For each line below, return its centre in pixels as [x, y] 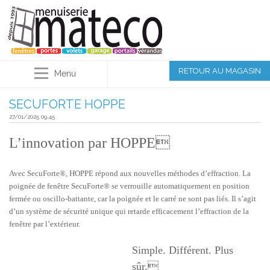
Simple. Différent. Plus [183, 250]
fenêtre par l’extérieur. [45, 224]
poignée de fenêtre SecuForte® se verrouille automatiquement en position [129, 186]
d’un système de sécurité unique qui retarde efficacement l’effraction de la [129, 211]
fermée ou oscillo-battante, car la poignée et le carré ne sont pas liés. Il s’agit [133, 199]
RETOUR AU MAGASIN [220, 71]
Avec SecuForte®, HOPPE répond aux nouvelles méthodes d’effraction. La [130, 173]
